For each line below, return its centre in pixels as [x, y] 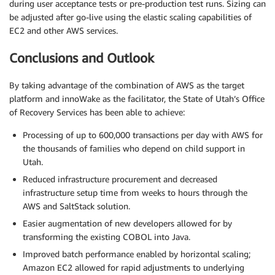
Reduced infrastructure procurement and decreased [120, 179]
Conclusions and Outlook [82, 58]
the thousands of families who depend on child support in [134, 149]
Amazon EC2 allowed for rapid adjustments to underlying [134, 268]
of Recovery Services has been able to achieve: [97, 112]
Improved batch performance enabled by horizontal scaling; [137, 254]
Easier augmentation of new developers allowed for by [127, 223]
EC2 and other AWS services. [64, 30]
